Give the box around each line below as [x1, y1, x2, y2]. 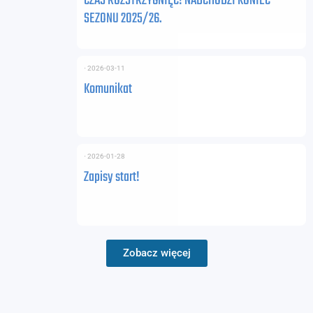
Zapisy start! [84, 166, 140, 189]
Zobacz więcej [122, 246, 191, 259]
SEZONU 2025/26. [84, 8, 162, 30]
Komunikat [84, 78, 132, 100]
